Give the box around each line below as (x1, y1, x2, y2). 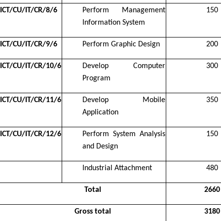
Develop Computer (82, 62, 165, 70)
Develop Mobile (82, 96, 165, 104)
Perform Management (82, 6, 165, 14)
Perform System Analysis (82, 130, 165, 138)
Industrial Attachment (82, 164, 152, 172)
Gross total (74, 207, 111, 216)
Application (82, 108, 118, 116)
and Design (82, 142, 118, 150)
